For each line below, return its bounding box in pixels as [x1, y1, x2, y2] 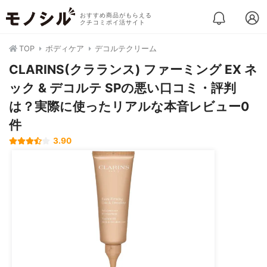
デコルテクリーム [95, 44, 157, 53]
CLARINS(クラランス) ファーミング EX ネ [9, 62, 257, 77]
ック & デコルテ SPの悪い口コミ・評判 [9, 80, 236, 95]
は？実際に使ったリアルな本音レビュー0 [9, 99, 249, 114]
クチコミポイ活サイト [79, 19, 145, 26]
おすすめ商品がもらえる [79, 12, 152, 18]
